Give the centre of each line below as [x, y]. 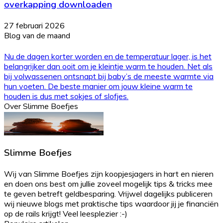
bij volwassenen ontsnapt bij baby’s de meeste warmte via [109, 76]
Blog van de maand [37, 36]
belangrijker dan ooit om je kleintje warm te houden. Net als [108, 66]
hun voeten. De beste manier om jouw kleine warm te [98, 86]
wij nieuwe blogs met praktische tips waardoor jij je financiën [111, 204]
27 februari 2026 [34, 25]
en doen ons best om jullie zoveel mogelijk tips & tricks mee [108, 184]
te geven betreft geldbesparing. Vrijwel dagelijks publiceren [108, 194]
